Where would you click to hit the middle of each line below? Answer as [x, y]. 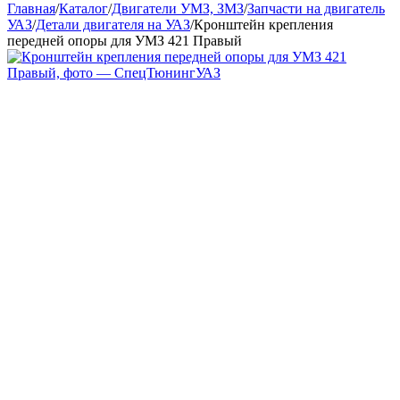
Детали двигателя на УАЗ [113, 25]
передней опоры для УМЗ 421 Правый [125, 41]
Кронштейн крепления [263, 25]
